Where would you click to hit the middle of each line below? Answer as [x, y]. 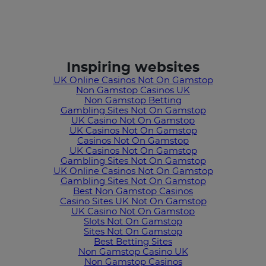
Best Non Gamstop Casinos [133, 191]
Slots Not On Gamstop [133, 221]
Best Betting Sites [133, 242]
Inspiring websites [133, 68]
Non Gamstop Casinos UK [133, 90]
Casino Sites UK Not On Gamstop [133, 201]
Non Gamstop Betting [133, 100]
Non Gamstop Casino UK [133, 252]
